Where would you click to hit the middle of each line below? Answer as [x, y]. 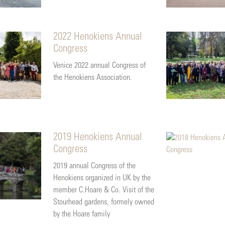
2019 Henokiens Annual [97, 138]
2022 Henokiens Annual [97, 37]
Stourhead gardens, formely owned [103, 202]
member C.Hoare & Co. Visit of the [103, 190]
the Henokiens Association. [92, 78]
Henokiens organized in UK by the [102, 178]
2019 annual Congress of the [94, 166]
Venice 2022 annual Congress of [99, 66]
